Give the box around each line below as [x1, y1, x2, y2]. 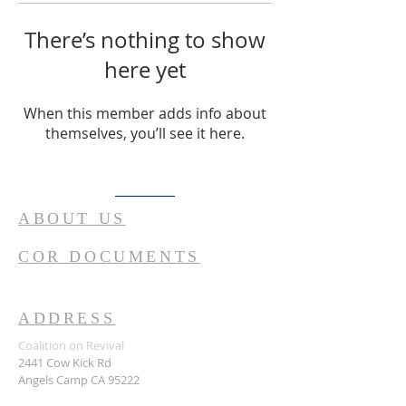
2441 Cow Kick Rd [18, 354, 111, 371]
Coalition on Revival [18, 337, 124, 353]
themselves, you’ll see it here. [45, 123, 245, 143]
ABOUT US [18, 209, 126, 227]
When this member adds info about [24, 103, 266, 123]
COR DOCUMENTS [18, 247, 200, 266]
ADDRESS [18, 309, 116, 327]
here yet [104, 55, 186, 84]
